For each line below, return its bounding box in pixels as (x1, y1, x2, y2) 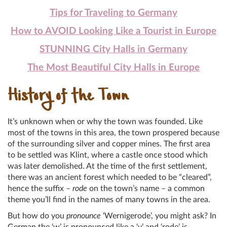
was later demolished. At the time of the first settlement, (8, 162, 207, 171)
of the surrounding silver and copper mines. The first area (8, 140, 210, 148)
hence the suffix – (8, 184, 72, 193)
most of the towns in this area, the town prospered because (8, 129, 219, 137)
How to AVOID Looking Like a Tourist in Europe (11, 26, 216, 36)
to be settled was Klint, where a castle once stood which (8, 151, 208, 160)
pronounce (66, 212, 101, 220)
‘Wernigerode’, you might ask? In (101, 212, 216, 220)
